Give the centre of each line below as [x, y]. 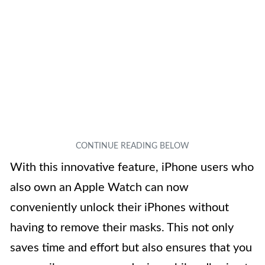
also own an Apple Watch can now [99, 188]
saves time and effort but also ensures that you [131, 248]
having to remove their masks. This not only [122, 228]
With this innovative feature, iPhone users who [132, 167]
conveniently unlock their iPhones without [119, 208]
